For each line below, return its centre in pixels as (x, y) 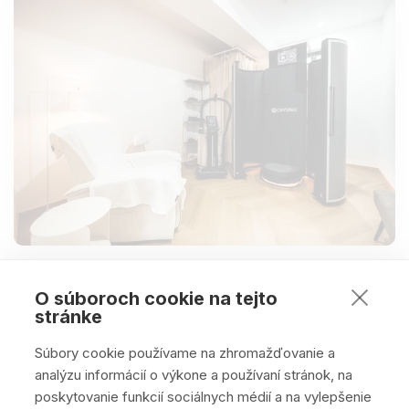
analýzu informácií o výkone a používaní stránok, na (194, 375)
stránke (68, 317)
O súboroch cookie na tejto (156, 299)
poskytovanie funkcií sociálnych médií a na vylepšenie (203, 397)
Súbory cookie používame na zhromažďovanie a (185, 353)
